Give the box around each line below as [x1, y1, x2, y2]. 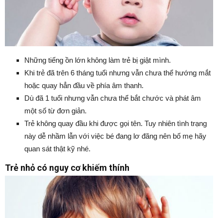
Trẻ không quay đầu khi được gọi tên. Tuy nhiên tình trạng [24, 119, 207, 127]
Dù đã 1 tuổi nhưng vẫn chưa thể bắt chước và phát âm [24, 93, 201, 102]
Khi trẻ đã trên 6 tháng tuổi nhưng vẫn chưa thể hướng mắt [24, 68, 211, 77]
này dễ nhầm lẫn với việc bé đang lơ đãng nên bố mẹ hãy [24, 131, 206, 140]
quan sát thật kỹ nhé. [24, 144, 91, 153]
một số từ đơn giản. [24, 106, 87, 115]
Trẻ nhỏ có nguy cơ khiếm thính [5, 162, 129, 173]
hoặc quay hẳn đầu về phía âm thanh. [24, 81, 144, 90]
